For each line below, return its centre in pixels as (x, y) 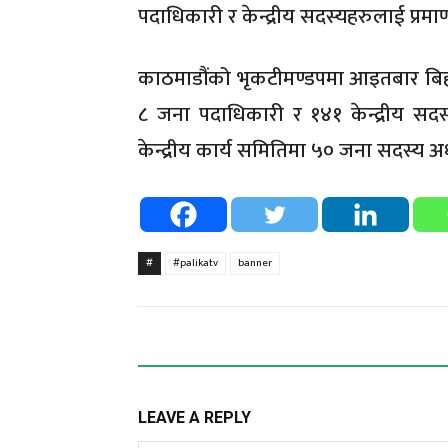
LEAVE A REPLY (194, 417)
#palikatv (195, 262)
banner (255, 262)
